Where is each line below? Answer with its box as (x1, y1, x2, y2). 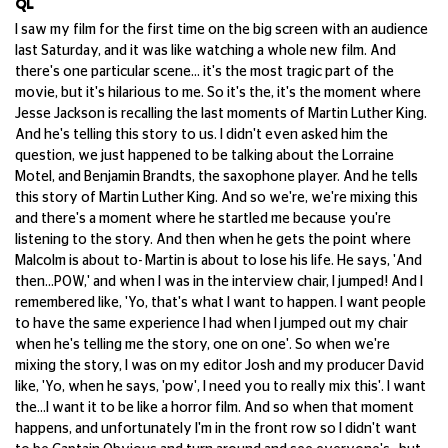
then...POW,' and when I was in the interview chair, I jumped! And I (15, 275, 423, 289)
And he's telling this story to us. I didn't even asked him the (15, 128, 388, 142)
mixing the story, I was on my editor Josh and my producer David (15, 359, 424, 373)
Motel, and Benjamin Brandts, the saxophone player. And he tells (15, 170, 418, 184)
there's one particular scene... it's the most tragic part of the (15, 65, 394, 79)
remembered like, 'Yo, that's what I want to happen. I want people (15, 296, 426, 310)
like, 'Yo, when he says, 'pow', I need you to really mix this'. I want (15, 380, 426, 394)
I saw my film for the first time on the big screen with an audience (15, 23, 428, 37)
